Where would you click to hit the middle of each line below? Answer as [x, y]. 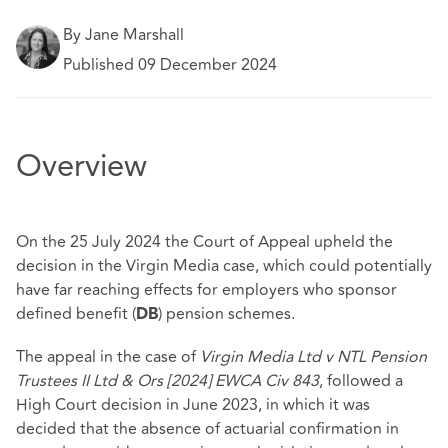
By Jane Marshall [124, 34]
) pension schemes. [226, 314]
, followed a [361, 381]
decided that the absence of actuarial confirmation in [207, 429]
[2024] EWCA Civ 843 [241, 381]
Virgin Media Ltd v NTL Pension [313, 357]
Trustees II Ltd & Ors [89, 381]
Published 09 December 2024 [170, 65]
